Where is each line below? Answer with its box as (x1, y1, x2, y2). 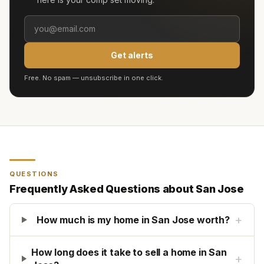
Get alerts (111, 50, 153, 60)
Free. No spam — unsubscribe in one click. (24, 74, 163, 82)
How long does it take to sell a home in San (31, 246, 227, 258)
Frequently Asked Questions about (9, 183, 196, 195)
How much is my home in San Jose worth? (37, 214, 230, 226)
